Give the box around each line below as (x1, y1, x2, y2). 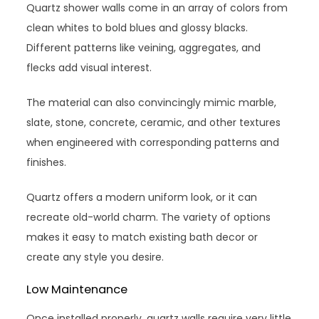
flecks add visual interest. (26, 60, 152, 75)
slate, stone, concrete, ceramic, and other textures (26, 115, 281, 130)
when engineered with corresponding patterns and (26, 135, 280, 150)
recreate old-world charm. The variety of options (26, 209, 271, 224)
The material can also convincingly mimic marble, (26, 95, 277, 110)
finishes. (26, 155, 67, 169)
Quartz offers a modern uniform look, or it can (26, 189, 258, 204)
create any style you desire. (26, 249, 164, 264)
